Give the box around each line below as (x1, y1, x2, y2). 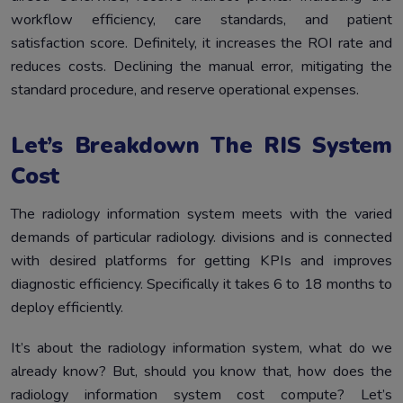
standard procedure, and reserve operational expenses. (11, 79, 359, 100)
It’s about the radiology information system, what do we (11, 338, 392, 359)
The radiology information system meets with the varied (11, 203, 392, 224)
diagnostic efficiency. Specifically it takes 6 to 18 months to (11, 273, 392, 294)
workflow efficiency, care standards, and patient (11, 9, 392, 30)
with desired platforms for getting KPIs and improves (11, 250, 392, 271)
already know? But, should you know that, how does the (11, 362, 392, 382)
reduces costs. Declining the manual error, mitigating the (11, 56, 392, 76)
